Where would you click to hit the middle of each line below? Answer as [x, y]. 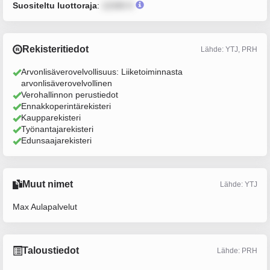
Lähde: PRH [237, 250]
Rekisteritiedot [55, 49]
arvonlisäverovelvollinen [67, 83]
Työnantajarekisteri [57, 129]
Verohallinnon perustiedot [70, 95]
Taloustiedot [51, 250]
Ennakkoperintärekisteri [66, 106]
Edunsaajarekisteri [56, 140]
